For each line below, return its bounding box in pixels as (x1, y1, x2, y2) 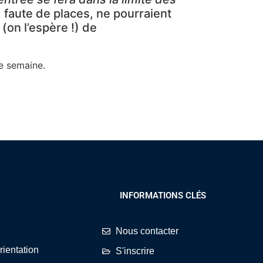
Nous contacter (115, 226, 178, 237)
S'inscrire (115, 246, 154, 257)
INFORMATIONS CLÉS (120, 190, 207, 201)
